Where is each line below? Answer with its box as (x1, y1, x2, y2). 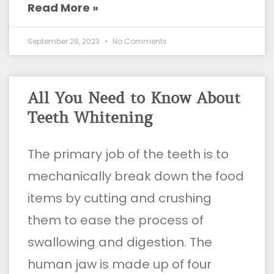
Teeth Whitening (28, 108, 152, 127)
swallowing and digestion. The (28, 233, 212, 251)
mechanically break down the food (28, 167, 244, 185)
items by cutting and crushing (28, 189, 212, 207)
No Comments (111, 35, 167, 46)
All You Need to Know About (28, 89, 240, 108)
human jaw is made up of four (28, 255, 212, 273)
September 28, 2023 (28, 35, 102, 46)
